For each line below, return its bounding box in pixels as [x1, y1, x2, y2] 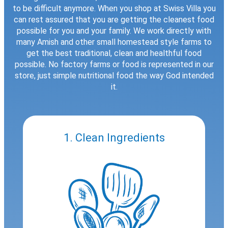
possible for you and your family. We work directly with [17, 25, 211, 36]
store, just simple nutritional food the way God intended [14, 70, 214, 80]
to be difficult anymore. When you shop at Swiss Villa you [12, 3, 216, 13]
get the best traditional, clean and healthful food [26, 48, 202, 58]
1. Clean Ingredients [63, 131, 165, 144]
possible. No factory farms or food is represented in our [14, 59, 214, 69]
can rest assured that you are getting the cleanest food [14, 14, 214, 24]
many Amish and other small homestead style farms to [16, 37, 212, 47]
